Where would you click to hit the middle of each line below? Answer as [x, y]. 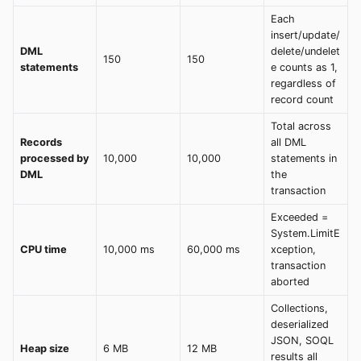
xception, [293, 249]
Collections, [299, 308]
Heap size [45, 349]
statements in [304, 158]
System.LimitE [305, 233]
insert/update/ [305, 35]
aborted [290, 282]
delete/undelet [305, 51]
